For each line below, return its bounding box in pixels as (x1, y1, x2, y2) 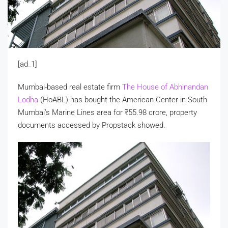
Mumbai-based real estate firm (18, 82, 122, 92)
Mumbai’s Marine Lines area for (18, 108, 125, 118)
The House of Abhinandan (122, 82, 208, 92)
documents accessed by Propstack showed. (18, 121, 165, 130)
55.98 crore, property (128, 108, 197, 118)
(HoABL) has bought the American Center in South (40, 95, 207, 105)
